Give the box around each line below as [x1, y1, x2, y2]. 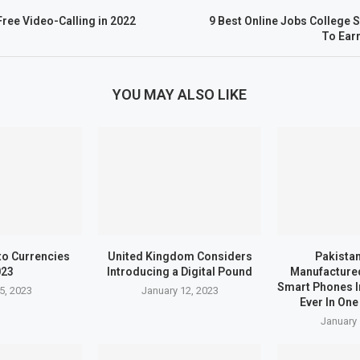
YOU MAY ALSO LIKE [112, 85, 247, 103]
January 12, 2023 [141, 284, 219, 297]
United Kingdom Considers [107, 250, 252, 264]
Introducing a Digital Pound [107, 265, 253, 279]
